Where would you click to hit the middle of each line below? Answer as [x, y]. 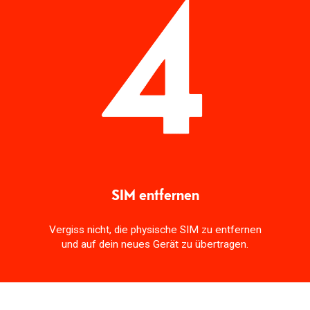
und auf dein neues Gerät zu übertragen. [155, 245]
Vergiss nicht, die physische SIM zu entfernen [155, 230]
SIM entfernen [155, 195]
